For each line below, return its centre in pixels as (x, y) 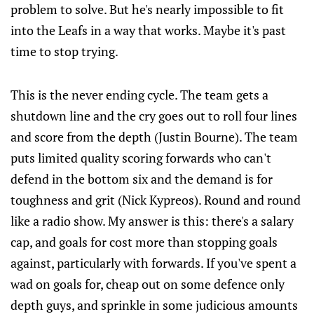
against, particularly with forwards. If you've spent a (153, 263)
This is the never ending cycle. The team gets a (139, 95)
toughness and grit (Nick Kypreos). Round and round (156, 200)
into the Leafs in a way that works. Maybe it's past (148, 30)
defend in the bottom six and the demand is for (142, 179)
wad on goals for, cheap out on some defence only (148, 284)
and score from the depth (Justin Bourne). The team (154, 137)
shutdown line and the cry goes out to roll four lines (154, 116)
